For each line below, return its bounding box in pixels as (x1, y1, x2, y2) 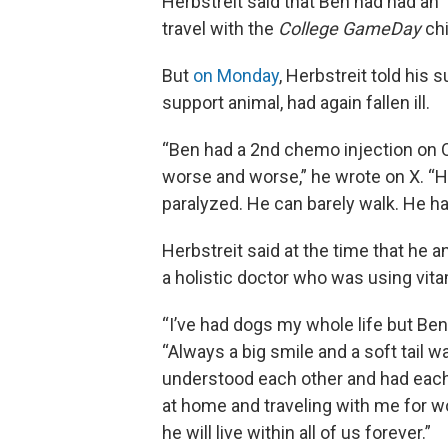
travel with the (162, 18, 278, 39)
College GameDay (278, 18, 421, 39)
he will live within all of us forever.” (162, 422, 431, 443)
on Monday (193, 65, 279, 86)
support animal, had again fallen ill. (162, 92, 430, 113)
